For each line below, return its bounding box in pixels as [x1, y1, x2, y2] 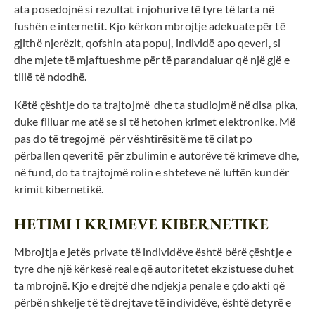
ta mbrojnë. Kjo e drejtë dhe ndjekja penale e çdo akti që [14, 278, 285, 292]
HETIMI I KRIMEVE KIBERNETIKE [14, 214, 269, 235]
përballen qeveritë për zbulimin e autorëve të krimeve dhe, [14, 148, 299, 162]
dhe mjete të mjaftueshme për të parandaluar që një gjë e [14, 53, 290, 67]
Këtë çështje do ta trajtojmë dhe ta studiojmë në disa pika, [14, 98, 300, 112]
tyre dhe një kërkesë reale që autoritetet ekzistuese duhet [14, 262, 294, 276]
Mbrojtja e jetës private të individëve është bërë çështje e [14, 245, 292, 259]
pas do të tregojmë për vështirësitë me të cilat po [14, 131, 253, 146]
